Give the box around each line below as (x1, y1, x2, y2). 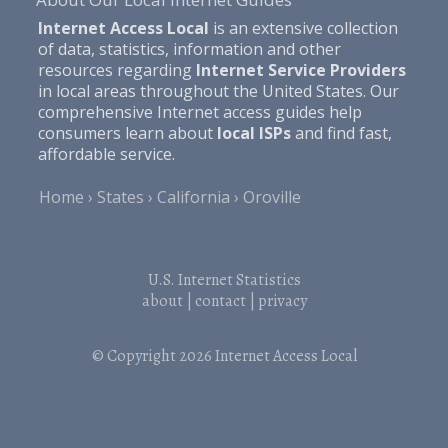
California (157, 185, 231, 208)
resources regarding (37, 58, 196, 81)
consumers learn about (37, 121, 217, 144)
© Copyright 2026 (91, 344, 215, 367)
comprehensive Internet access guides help (37, 100, 362, 123)
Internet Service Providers (195, 58, 406, 81)
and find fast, (290, 121, 392, 144)
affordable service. (37, 142, 175, 165)
